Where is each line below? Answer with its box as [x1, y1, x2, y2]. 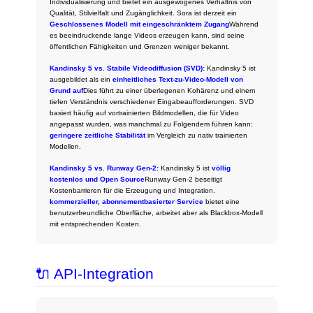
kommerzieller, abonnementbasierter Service [50, 197, 204, 205]
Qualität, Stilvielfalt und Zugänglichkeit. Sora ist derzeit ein [50, 8, 238, 17]
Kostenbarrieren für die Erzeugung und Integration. [50, 186, 216, 194]
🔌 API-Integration [36, 265, 154, 282]
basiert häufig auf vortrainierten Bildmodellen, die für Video [50, 108, 240, 117]
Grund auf [50, 86, 84, 94]
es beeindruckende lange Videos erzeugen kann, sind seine [50, 31, 245, 39]
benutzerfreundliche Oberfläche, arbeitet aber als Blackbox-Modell [50, 208, 263, 217]
